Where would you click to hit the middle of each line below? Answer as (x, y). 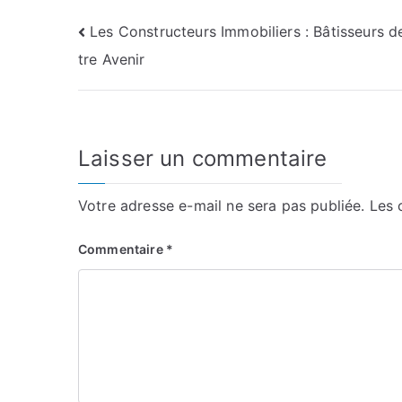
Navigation (151, 35)
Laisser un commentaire (203, 159)
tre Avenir (112, 60)
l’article (127, 109)
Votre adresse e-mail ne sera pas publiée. (222, 206)
